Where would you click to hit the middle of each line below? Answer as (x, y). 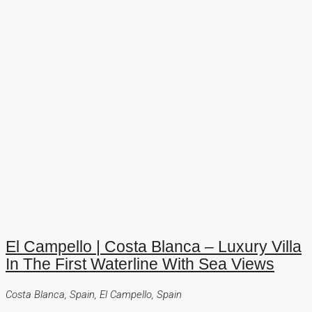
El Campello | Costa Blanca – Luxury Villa (154, 247)
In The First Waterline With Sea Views (140, 265)
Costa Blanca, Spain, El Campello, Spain (94, 294)
